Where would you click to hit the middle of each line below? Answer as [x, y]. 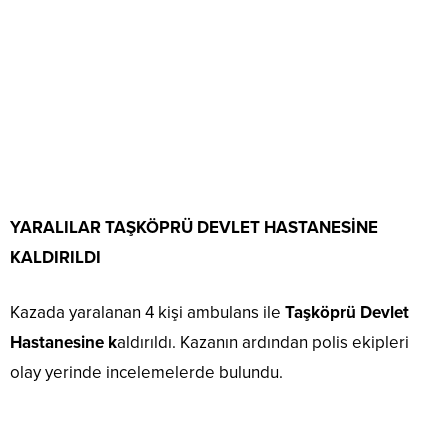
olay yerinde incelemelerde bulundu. [146, 373]
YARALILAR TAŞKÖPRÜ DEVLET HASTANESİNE [194, 228]
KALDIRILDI [55, 258]
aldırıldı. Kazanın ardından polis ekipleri [263, 343]
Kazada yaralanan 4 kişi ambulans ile [145, 313]
